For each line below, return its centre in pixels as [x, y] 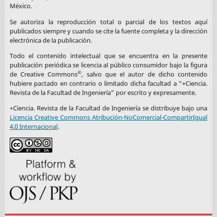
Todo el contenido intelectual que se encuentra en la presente [108, 55]
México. [21, 6]
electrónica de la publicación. [51, 40]
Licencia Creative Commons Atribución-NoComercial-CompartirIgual [108, 117]
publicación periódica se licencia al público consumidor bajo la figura [108, 65]
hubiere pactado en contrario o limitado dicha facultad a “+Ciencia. [108, 83]
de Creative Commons [44, 74]
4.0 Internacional [33, 127]
